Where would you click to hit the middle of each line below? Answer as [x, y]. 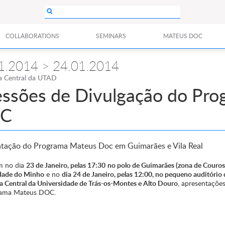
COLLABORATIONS [33, 36]
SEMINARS [111, 36]
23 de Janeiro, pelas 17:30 [66, 165]
